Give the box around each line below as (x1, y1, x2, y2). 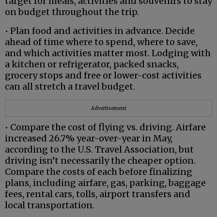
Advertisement (91, 105, 126, 112)
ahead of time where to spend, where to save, (5, 36, 198, 48)
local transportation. (5, 200, 94, 211)
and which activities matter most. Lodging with (5, 47, 211, 59)
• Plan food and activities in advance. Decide (5, 25, 195, 37)
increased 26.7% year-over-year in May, (5, 133, 172, 144)
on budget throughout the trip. (5, 6, 139, 18)
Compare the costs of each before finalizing (5, 166, 192, 178)
